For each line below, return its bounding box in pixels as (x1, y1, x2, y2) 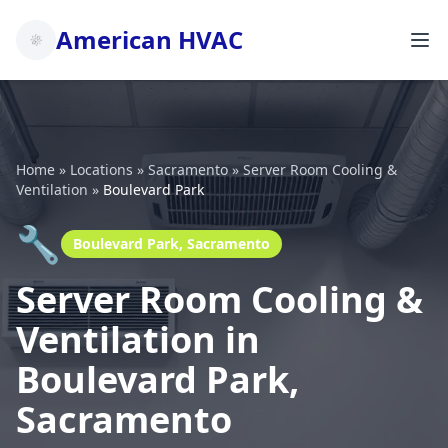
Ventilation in (16, 315, 260, 364)
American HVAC (56, 23, 243, 56)
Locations (70, 160, 133, 179)
